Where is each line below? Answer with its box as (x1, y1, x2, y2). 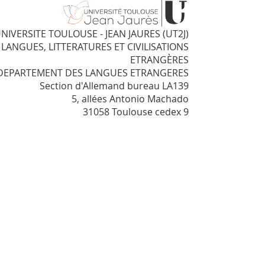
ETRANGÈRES (130, 53, 189, 66)
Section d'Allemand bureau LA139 (40, 79, 189, 92)
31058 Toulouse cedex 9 (83, 105, 189, 118)
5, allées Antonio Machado (72, 92, 189, 105)
